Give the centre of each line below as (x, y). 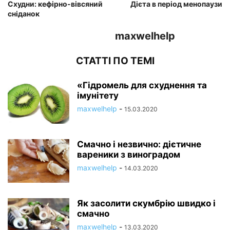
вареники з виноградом (129, 154)
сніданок (24, 13)
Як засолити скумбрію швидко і (146, 203)
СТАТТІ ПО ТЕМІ (115, 61)
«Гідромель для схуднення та (142, 85)
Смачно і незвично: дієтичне (139, 144)
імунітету (98, 95)
